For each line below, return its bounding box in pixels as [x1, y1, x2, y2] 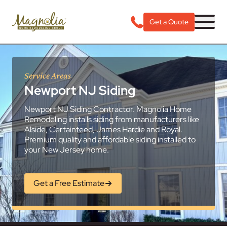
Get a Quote [149, 17, 188, 26]
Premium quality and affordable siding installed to [24, 134, 196, 145]
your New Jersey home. [24, 144, 109, 155]
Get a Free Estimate [33, 178, 104, 188]
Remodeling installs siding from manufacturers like [24, 114, 199, 125]
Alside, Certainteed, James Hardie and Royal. [24, 124, 182, 135]
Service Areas [24, 70, 71, 81]
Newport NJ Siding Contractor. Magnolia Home [24, 104, 192, 115]
